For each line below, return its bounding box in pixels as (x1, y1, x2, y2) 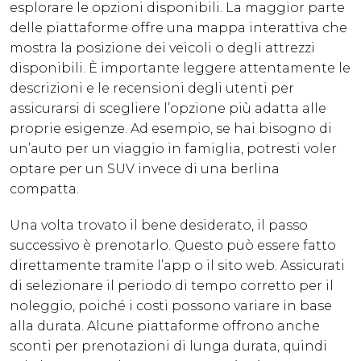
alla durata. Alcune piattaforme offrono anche (10, 318, 320, 334)
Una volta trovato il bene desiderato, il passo (10, 218, 308, 234)
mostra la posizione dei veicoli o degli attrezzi (10, 40, 315, 56)
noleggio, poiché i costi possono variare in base (10, 298, 332, 314)
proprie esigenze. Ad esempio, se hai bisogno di (10, 121, 332, 137)
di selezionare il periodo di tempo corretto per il (10, 278, 334, 294)
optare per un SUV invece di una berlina (10, 161, 280, 177)
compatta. (10, 181, 79, 197)
